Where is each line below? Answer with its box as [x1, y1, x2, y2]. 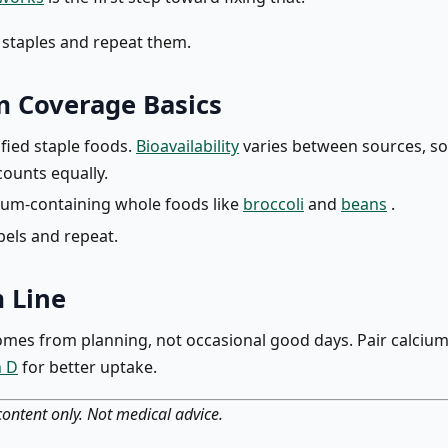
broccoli [243, 193, 304, 216]
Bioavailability [136, 134, 239, 157]
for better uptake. [18, 356, 157, 379]
